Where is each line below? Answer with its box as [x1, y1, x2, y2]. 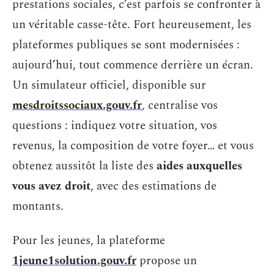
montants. [12, 198, 64, 215]
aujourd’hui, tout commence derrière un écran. [12, 56, 253, 74]
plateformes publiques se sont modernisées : [12, 36, 240, 54]
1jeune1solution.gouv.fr [12, 251, 136, 270]
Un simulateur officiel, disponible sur [12, 76, 206, 94]
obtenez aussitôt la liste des [12, 157, 157, 175]
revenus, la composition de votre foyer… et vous [12, 137, 254, 155]
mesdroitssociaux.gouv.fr [12, 97, 142, 114]
